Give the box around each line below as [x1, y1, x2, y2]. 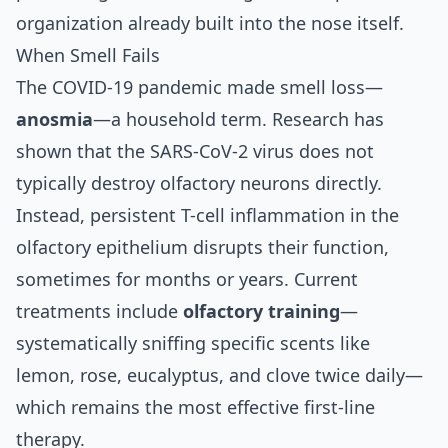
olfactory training [183, 298, 340, 323]
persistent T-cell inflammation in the [90, 202, 399, 227]
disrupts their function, [188, 234, 389, 259]
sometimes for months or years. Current [16, 266, 358, 291]
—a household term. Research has [93, 106, 384, 131]
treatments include [16, 298, 183, 323]
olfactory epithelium [16, 234, 188, 259]
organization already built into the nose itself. [16, 10, 404, 35]
